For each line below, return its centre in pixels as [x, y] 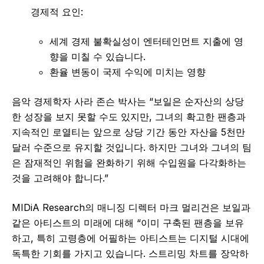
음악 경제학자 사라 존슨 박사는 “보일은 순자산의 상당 [128, 102]
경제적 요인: [57, 12]
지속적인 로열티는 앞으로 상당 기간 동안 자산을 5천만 [128, 132]
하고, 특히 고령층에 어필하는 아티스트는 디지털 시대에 [131, 238]
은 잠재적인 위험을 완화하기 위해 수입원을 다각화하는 [129, 163]
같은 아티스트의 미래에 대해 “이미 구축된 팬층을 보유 [128, 223]
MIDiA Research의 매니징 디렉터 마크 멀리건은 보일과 [131, 208]
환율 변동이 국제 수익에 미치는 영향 [128, 72]
